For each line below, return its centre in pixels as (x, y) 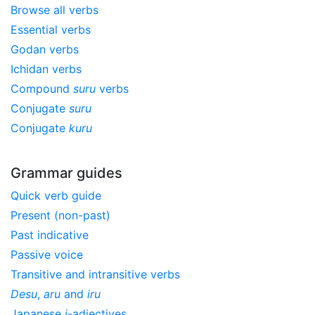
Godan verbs (45, 49)
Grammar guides (66, 173)
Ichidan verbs (46, 69)
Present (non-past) (60, 215)
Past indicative (50, 234)
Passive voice (47, 254)
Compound (42, 88)
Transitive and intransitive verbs (95, 274)
